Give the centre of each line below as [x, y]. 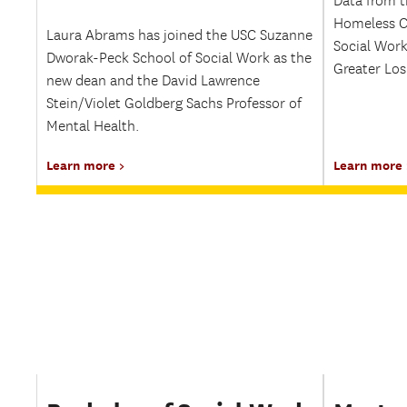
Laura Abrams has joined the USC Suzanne [179, 36]
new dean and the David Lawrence [153, 81]
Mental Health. [93, 127]
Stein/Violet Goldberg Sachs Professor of [174, 104]
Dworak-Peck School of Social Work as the [179, 59]
